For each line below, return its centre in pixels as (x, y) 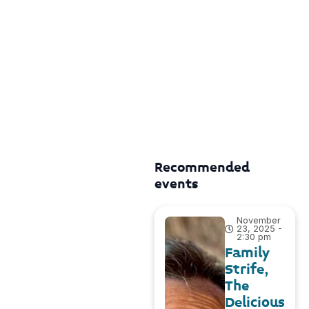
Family (247, 253)
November (259, 221)
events (176, 184)
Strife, (247, 270)
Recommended (202, 168)
